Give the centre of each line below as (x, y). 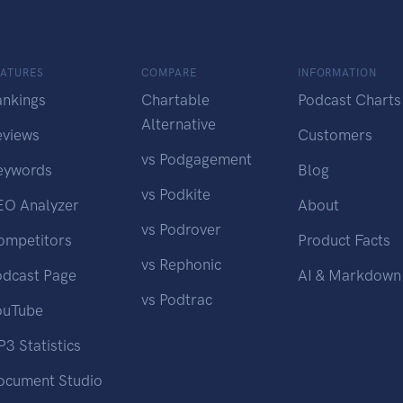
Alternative (179, 124)
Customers (335, 134)
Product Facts (344, 240)
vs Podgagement (197, 159)
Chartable (176, 99)
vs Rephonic (182, 264)
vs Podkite (176, 194)
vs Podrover (182, 229)
